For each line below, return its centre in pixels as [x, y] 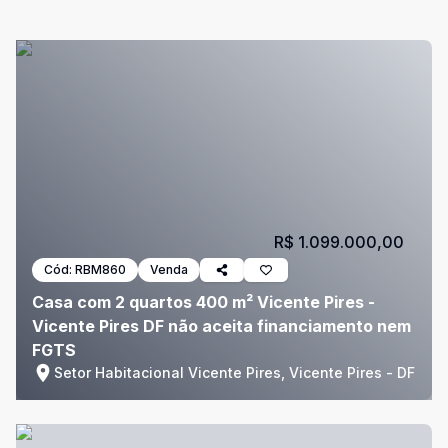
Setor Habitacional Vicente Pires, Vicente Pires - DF [234, 372]
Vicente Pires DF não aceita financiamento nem [221, 326]
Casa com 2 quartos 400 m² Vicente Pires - [203, 302]
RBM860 [100, 269]
